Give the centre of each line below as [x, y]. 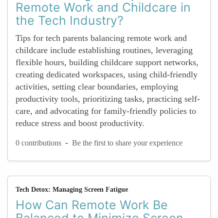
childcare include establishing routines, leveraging [104, 50]
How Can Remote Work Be [92, 205]
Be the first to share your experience [127, 143]
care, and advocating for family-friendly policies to [106, 111]
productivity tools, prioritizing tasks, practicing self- [108, 99]
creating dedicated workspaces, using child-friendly [107, 74]
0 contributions [38, 143]
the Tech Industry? [70, 20]
